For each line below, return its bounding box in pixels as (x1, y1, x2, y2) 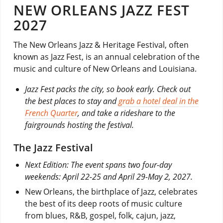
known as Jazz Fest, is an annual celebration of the (13, 51, 200, 63)
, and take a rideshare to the (77, 107, 175, 118)
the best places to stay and (24, 95, 118, 107)
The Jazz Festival (13, 140, 93, 154)
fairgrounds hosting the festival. (24, 119, 134, 130)
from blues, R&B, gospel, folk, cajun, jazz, (24, 210, 176, 221)
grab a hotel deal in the (118, 95, 199, 107)
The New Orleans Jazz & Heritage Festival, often (13, 39, 189, 51)
